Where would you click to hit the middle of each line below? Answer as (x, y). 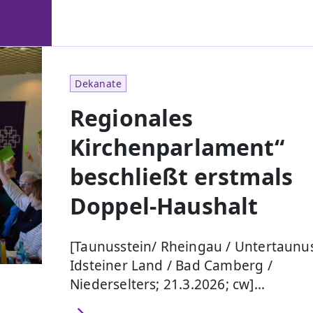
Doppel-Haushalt (164, 205)
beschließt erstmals (182, 176)
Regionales (132, 117)
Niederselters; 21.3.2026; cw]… (167, 284)
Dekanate (99, 83)
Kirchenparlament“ (177, 147)
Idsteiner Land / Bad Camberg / (171, 265)
